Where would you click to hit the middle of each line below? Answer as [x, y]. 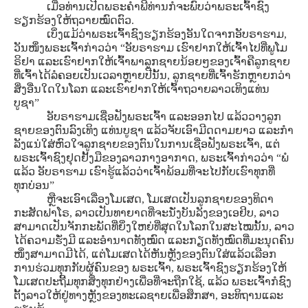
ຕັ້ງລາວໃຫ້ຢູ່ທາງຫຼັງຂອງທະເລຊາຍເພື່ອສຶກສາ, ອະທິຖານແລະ [148, 295]
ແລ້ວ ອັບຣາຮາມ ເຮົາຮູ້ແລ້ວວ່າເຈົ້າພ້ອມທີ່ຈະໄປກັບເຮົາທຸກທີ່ [144, 172]
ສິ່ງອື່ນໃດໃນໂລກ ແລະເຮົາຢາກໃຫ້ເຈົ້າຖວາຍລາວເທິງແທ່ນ [142, 89]
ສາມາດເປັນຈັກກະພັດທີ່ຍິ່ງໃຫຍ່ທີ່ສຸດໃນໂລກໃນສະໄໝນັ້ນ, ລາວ [154, 227]
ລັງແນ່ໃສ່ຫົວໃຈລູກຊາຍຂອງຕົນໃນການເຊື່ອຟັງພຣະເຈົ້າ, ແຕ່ [147, 144]
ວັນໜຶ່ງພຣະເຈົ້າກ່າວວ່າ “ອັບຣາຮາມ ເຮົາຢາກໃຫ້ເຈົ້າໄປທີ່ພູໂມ [151, 48]
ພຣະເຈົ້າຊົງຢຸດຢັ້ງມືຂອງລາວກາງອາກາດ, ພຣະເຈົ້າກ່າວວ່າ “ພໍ [151, 158]
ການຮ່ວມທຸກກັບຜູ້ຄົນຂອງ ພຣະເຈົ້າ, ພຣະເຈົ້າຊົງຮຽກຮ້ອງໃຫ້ [150, 268]
